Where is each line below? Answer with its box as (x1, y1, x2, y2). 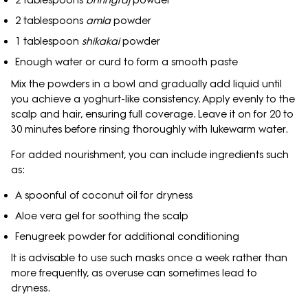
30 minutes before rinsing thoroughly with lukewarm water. (11, 122, 288, 135)
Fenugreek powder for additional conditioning (14, 230, 239, 243)
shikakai (81, 35, 122, 48)
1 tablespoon (14, 35, 82, 48)
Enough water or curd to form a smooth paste (14, 56, 238, 69)
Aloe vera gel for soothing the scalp (14, 209, 188, 222)
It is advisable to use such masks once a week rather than (11, 251, 287, 264)
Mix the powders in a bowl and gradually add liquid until (11, 77, 282, 90)
